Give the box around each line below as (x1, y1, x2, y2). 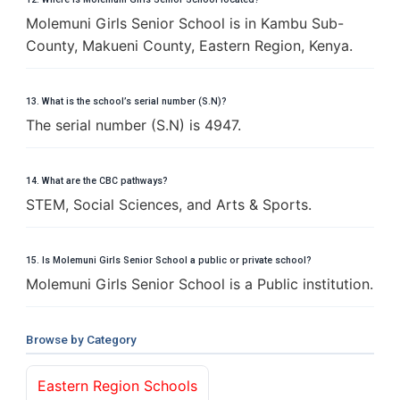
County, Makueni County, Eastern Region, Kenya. (26, 36, 353, 54)
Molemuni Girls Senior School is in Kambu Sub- (26, 13, 344, 32)
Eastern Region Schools (37, 376, 197, 395)
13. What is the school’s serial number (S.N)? (26, 95, 227, 107)
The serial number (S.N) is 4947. (26, 115, 241, 134)
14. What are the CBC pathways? (26, 174, 168, 187)
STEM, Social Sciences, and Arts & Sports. (26, 195, 312, 213)
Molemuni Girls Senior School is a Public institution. (26, 274, 373, 293)
